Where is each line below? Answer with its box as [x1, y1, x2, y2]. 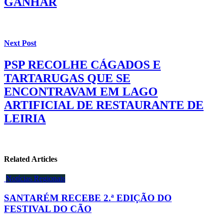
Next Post [4, 38, 36, 47]
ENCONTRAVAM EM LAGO [4, 85, 158, 98]
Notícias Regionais [6, 174, 65, 183]
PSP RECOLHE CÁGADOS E [4, 58, 161, 71]
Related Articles [4, 155, 57, 164]
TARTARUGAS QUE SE [4, 71, 130, 85]
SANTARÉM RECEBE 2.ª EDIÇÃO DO [4, 193, 172, 203]
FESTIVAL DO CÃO [4, 204, 92, 214]
